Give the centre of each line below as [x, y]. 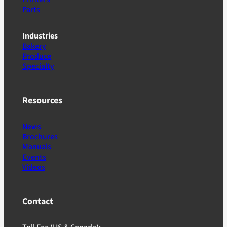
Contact [38, 201]
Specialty [38, 66]
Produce [37, 56]
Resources [42, 100]
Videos [34, 167]
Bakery [34, 46]
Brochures [40, 137]
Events [34, 157]
